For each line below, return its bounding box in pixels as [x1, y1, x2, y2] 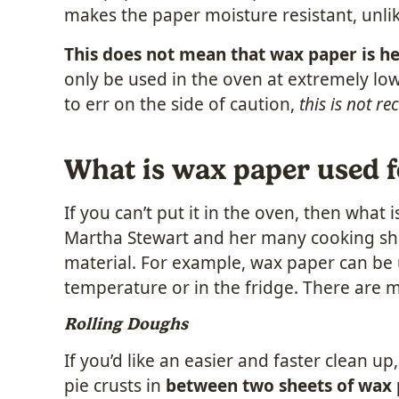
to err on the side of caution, [64, 92, 299, 116]
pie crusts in [64, 373, 166, 397]
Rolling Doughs [64, 313, 188, 334]
